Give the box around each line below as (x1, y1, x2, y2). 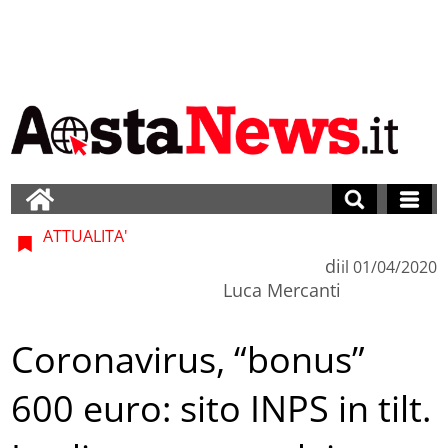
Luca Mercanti (222, 277, 341, 302)
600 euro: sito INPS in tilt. (11, 384, 432, 434)
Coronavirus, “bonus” (11, 335, 366, 385)
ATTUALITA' (39, 224, 129, 247)
